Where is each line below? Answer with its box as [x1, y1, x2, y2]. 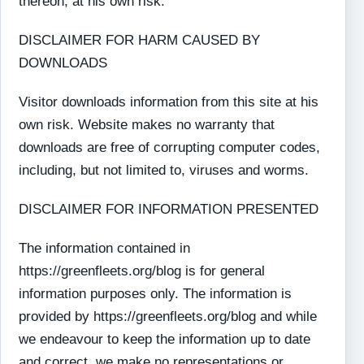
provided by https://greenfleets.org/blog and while [19, 309, 318, 324]
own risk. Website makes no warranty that [19, 117, 275, 132]
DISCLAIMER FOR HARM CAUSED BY [19, 32, 261, 48]
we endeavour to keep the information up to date [19, 331, 311, 347]
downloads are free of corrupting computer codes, [19, 140, 321, 155]
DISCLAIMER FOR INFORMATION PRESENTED [19, 201, 319, 217]
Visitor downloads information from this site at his [19, 94, 319, 110]
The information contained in [19, 240, 191, 256]
